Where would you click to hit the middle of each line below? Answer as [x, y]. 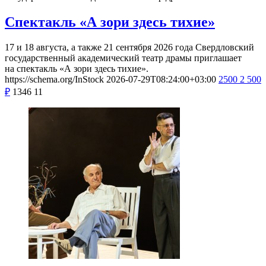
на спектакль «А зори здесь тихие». [77, 68]
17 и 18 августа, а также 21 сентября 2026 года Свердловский [129, 47]
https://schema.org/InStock [54, 79]
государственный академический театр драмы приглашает [123, 58]
